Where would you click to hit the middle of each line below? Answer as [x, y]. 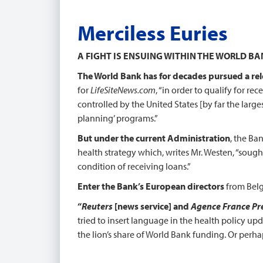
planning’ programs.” [118, 118]
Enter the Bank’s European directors [151, 186]
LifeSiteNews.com [123, 90]
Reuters [97, 206]
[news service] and [152, 206]
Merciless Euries [153, 32]
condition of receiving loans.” [134, 166]
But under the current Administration [154, 138]
